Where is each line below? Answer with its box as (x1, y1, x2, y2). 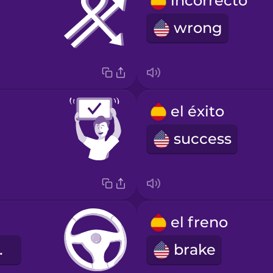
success (173, 130, 232, 148)
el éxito (170, 102, 224, 121)
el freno (170, 213, 228, 232)
